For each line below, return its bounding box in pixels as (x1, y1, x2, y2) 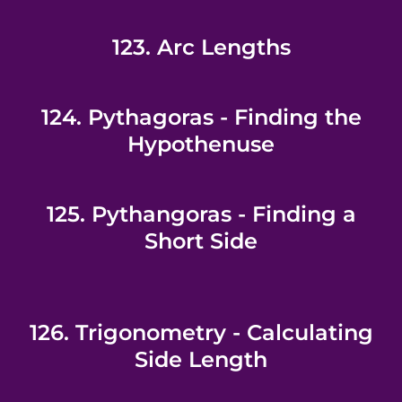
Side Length (135, 346, 267, 372)
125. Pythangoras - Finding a (46, 201, 356, 227)
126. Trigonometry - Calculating (29, 319, 373, 345)
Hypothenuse (127, 131, 275, 157)
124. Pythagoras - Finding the (40, 104, 362, 130)
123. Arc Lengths (111, 34, 291, 60)
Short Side (144, 228, 258, 254)
